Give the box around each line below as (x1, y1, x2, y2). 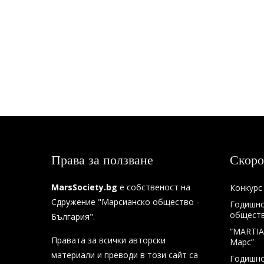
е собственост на (117, 181, 190, 193)
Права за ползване (51, 151, 153, 168)
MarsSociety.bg (51, 181, 117, 193)
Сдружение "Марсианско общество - (51, 196, 199, 207)
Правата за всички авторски (51, 235, 166, 246)
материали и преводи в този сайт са (51, 249, 198, 260)
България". (51, 211, 95, 222)
